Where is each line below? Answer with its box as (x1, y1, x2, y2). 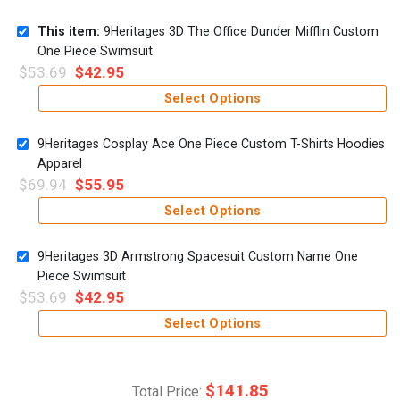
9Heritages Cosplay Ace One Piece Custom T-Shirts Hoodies (37, 137, 385, 152)
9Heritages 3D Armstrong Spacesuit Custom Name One (37, 249, 358, 264)
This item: (37, 24, 100, 39)
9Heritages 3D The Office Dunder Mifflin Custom (100, 24, 379, 39)
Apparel (37, 156, 82, 171)
